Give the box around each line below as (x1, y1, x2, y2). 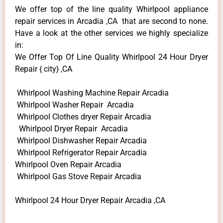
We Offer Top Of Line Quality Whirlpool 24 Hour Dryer (15, 52, 208, 62)
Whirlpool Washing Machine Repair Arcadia (15, 88, 169, 98)
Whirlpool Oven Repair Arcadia (15, 159, 121, 169)
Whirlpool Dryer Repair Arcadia (15, 123, 128, 133)
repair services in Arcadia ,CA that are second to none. (15, 16, 208, 26)
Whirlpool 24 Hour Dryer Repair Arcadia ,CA (15, 195, 165, 205)
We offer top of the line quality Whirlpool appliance (15, 4, 208, 14)
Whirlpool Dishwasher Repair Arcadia (15, 135, 147, 145)
